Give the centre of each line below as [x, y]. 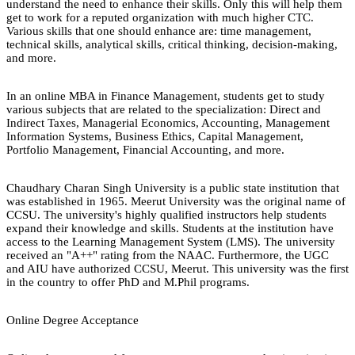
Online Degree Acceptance [73, 320]
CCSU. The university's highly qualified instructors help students [166, 214]
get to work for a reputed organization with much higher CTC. [160, 17]
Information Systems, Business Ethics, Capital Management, [155, 136]
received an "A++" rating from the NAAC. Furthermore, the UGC [168, 255]
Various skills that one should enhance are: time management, [159, 31]
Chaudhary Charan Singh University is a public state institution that [173, 187]
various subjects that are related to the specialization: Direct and [164, 109]
